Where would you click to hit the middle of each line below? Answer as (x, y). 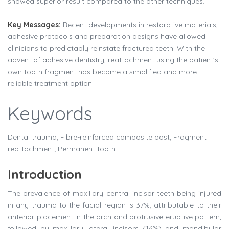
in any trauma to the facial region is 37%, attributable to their (114, 205)
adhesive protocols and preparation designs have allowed (107, 37)
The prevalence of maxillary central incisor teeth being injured (114, 193)
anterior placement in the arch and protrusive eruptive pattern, (114, 217)
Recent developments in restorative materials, (140, 25)
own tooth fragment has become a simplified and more (102, 72)
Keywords (50, 113)
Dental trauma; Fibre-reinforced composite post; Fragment (107, 137)
